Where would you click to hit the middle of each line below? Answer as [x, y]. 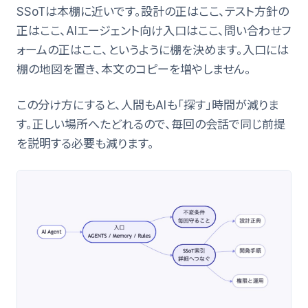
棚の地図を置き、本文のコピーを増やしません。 [134, 69]
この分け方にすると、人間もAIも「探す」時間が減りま [148, 105]
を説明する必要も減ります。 [85, 143]
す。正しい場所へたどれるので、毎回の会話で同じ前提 [151, 124]
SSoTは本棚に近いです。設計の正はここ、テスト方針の [153, 11]
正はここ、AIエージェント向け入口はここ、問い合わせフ [154, 31]
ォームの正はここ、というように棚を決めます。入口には [153, 50]
